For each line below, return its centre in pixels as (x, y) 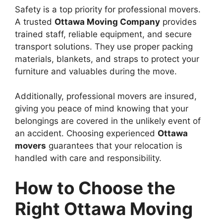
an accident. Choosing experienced (86, 134)
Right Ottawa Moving (104, 208)
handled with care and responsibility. (88, 158)
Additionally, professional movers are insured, (106, 96)
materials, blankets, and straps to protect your (107, 59)
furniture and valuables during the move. (96, 71)
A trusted (35, 22)
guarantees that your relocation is (114, 146)
